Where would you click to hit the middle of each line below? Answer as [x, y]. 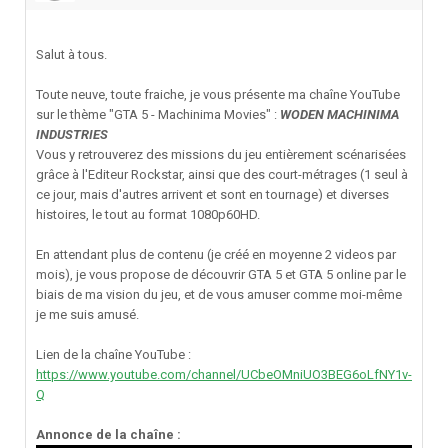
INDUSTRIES [72, 135]
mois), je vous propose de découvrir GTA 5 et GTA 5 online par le [221, 275]
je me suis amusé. [87, 315]
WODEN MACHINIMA [339, 115]
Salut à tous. [71, 55]
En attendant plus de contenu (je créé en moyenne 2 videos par [216, 255]
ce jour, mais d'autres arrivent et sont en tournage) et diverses [212, 195]
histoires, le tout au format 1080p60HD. [148, 215]
